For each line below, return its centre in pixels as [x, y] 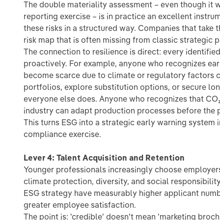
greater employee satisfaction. [80, 205]
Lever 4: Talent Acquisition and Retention [104, 158]
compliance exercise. [62, 134]
